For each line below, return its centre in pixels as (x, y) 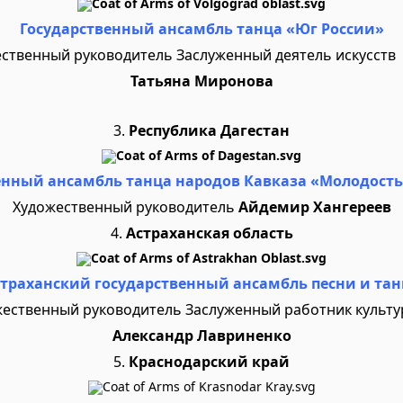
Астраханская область (209, 233)
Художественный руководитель (125, 207)
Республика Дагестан (209, 130)
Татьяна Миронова (201, 81)
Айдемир (273, 207)
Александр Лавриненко (201, 336)
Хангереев (352, 207)
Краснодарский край (207, 362)
